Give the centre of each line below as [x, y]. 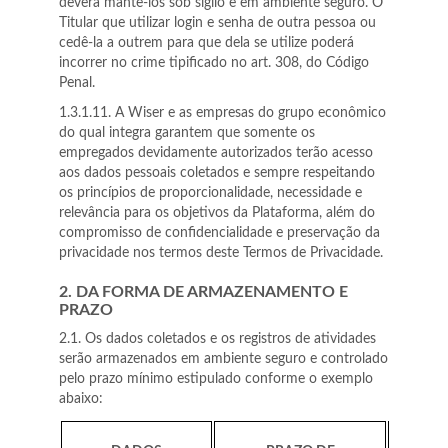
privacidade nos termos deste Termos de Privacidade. [221, 253]
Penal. [77, 83]
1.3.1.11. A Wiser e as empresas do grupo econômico [222, 113]
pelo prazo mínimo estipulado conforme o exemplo [216, 379]
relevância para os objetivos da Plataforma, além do [217, 213]
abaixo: [81, 399]
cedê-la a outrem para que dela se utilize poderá [206, 43]
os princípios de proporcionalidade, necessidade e [210, 193]
